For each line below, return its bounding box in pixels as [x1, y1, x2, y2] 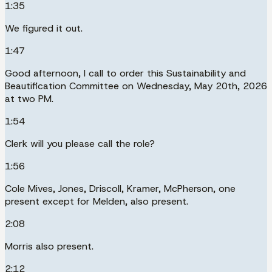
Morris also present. [5, 239, 93, 253]
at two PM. [5, 92, 53, 105]
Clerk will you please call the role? [5, 137, 155, 150]
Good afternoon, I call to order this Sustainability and [5, 66, 246, 80]
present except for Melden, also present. [5, 194, 188, 208]
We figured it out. [5, 21, 83, 35]
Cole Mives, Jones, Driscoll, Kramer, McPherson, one [5, 182, 236, 195]
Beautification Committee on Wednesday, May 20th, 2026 [5, 79, 267, 92]
